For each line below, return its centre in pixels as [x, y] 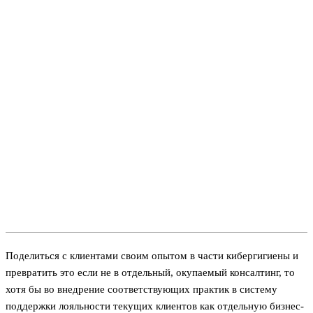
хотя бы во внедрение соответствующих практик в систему [141, 289]
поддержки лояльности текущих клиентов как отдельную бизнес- [155, 306]
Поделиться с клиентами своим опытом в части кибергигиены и [152, 255]
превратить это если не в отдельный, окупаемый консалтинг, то [150, 272]
